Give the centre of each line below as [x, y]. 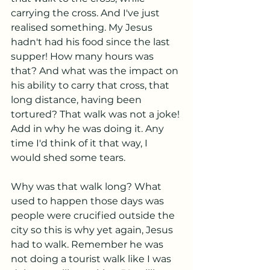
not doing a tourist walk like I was [92, 259]
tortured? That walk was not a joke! [96, 114]
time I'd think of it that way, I [80, 143]
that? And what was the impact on [96, 71]
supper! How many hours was [83, 56]
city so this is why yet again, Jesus [93, 230]
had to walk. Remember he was [88, 244]
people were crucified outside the [94, 215]
